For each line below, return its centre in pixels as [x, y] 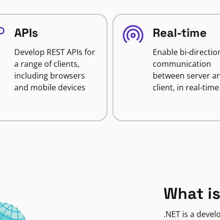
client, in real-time [186, 87]
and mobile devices [50, 87]
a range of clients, [47, 64]
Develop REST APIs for [55, 52]
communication [182, 64]
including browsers [49, 76]
